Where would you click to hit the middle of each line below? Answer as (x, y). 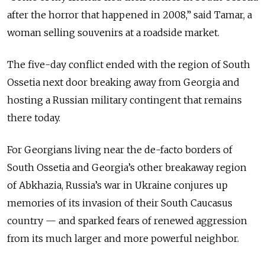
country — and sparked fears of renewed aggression (127, 221)
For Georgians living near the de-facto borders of (120, 150)
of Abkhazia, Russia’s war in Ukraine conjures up (117, 185)
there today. (34, 118)
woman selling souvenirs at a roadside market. (113, 33)
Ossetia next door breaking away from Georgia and (123, 83)
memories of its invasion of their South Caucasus (120, 203)
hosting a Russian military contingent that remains (125, 100)
